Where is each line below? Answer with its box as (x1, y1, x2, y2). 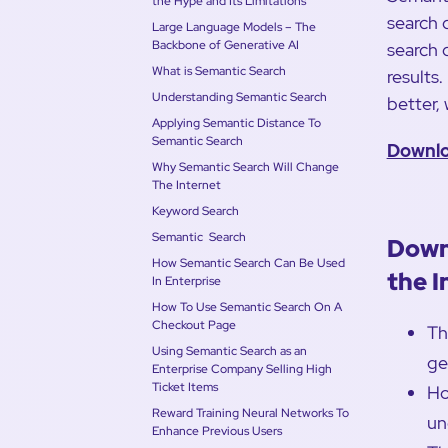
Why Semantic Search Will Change (152, 158, 339, 175)
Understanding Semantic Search (152, 88, 327, 105)
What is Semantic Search (152, 62, 286, 79)
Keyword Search (152, 202, 239, 219)
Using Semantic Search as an (152, 342, 307, 359)
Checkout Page (152, 316, 236, 333)
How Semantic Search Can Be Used (152, 254, 345, 271)
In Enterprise (152, 272, 221, 289)
